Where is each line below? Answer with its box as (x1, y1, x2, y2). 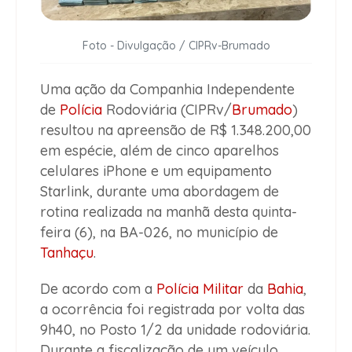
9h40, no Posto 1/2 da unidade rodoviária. (40, 321, 310, 339)
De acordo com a (40, 280, 156, 299)
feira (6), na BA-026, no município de (40, 223, 278, 242)
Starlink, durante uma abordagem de (40, 182, 279, 201)
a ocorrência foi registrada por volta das (40, 300, 305, 319)
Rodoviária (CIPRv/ (102, 101, 232, 119)
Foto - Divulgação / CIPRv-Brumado (82, 38, 270, 53)
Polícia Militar (156, 280, 244, 299)
